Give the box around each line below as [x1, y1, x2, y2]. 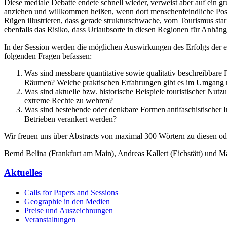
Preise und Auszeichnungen [24, 206, 113, 215]
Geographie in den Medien [24, 197, 110, 206]
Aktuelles [4, 167, 42, 178]
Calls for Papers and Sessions [24, 188, 118, 197]
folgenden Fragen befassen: [4, 51, 92, 60]
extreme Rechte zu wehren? [24, 96, 113, 105]
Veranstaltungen [24, 215, 75, 224]
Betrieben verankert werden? [24, 114, 117, 123]
